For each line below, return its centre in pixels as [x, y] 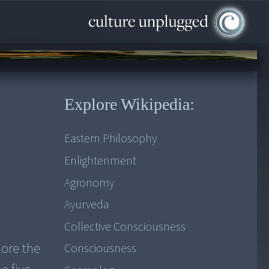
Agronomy [89, 183]
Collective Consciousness [125, 227]
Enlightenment [100, 161]
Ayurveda [86, 205]
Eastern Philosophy [110, 139]
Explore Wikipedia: [129, 104]
